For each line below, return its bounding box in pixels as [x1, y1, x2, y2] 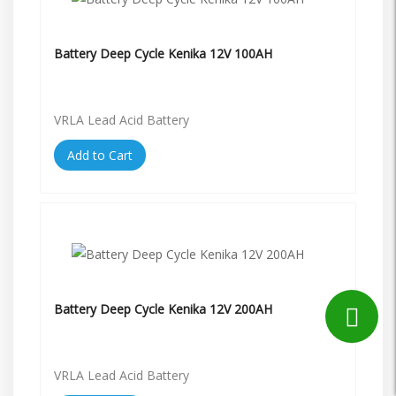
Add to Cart [67, 146, 133, 164]
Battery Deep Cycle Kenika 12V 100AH [54, 44, 272, 62]
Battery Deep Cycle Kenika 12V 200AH [54, 300, 272, 317]
